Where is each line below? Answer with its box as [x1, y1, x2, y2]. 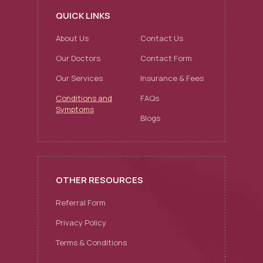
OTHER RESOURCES [56, 174, 143, 186]
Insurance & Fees [140, 73, 204, 83]
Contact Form [140, 53, 192, 63]
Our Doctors [56, 53, 100, 63]
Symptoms [56, 104, 94, 114]
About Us [56, 33, 89, 43]
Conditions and [56, 93, 112, 103]
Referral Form [56, 197, 106, 208]
